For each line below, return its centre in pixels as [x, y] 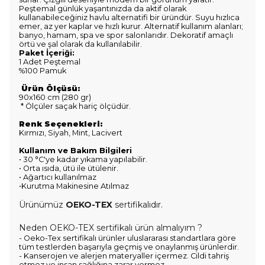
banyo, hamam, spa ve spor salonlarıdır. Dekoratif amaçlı [126, 35]
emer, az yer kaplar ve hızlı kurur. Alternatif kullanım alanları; [131, 26]
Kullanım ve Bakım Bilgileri [75, 151]
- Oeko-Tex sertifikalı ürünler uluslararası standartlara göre [127, 238]
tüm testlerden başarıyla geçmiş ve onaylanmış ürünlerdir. [130, 247]
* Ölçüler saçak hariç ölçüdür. [75, 106]
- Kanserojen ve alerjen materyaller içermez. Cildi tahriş [124, 256]
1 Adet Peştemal [50, 62]
